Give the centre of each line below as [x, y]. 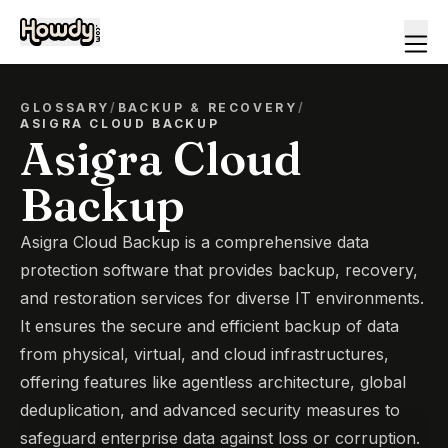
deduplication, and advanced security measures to [210, 410]
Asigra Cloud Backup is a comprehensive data [194, 242]
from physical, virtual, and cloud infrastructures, [204, 354]
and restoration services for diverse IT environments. [222, 298]
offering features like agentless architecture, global [213, 382]
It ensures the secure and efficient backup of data [209, 326]
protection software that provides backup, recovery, [219, 270]
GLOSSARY [65, 107]
